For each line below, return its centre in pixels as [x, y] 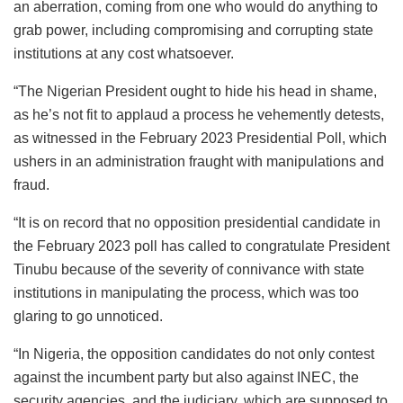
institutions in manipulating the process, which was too [186, 292]
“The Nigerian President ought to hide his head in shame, [195, 91]
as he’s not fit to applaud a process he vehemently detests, [199, 114]
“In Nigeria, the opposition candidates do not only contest [194, 354]
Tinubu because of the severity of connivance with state [189, 269]
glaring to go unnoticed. [88, 316]
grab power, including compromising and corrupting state [193, 30]
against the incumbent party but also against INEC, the [186, 377]
